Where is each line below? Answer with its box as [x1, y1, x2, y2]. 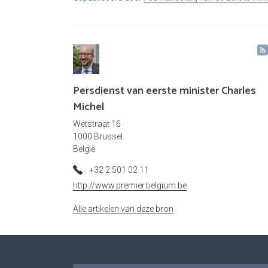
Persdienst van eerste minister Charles [73, 82, 256, 100]
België [73, 144, 95, 154]
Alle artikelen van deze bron [73, 204, 173, 214]
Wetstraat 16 [73, 119, 121, 129]
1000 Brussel [73, 132, 123, 142]
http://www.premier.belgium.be [73, 181, 187, 191]
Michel [73, 98, 104, 117]
